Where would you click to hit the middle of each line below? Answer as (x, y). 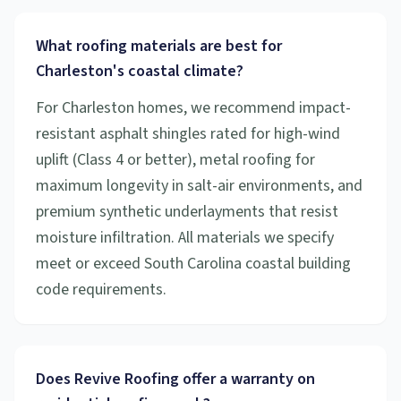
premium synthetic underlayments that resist (187, 212)
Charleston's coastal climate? (140, 71)
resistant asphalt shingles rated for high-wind (188, 134)
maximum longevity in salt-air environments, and (199, 186)
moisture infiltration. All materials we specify (185, 238)
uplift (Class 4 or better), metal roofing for (175, 160)
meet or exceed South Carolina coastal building (193, 264)
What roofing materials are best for (159, 46)
